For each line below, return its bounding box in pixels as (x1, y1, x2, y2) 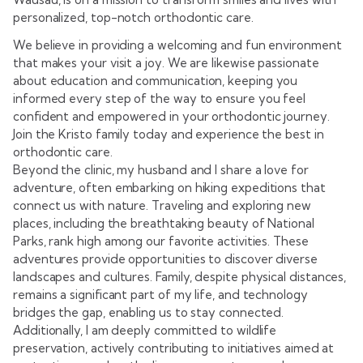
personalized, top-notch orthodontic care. (13, 10, 257, 26)
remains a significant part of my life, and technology (13, 287, 308, 303)
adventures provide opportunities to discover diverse (13, 251, 318, 267)
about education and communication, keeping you (13, 73, 298, 89)
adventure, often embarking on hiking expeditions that (13, 180, 326, 196)
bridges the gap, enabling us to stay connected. (13, 305, 284, 321)
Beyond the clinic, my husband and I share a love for (13, 162, 309, 178)
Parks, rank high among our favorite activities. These (13, 233, 309, 250)
